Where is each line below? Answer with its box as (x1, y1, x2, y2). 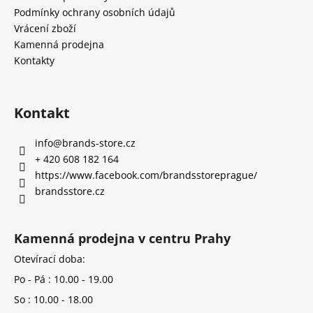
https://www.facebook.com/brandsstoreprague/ (35, 168, 257, 182)
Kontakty (14, 54, 54, 68)
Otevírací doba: (14, 252, 85, 266)
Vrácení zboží (14, 22, 76, 36)
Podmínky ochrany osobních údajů (14, 6, 175, 20)
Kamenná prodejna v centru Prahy (14, 230, 231, 247)
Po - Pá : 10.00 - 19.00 (14, 272, 113, 286)
